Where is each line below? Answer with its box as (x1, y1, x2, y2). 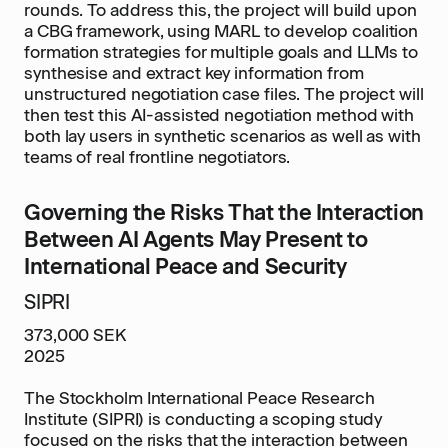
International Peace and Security (24, 254, 347, 279)
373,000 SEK (24, 325, 126, 345)
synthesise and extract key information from (24, 63, 364, 83)
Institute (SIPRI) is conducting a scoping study (24, 409, 383, 429)
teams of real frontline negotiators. (24, 147, 291, 167)
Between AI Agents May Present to (24, 227, 368, 252)
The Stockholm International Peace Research (24, 388, 375, 408)
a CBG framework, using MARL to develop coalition (24, 21, 419, 41)
